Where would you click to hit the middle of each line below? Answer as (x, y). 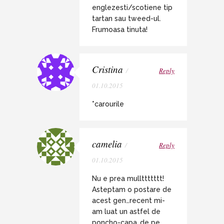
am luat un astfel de (126, 212)
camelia (107, 144)
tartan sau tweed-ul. (126, 19)
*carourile (108, 104)
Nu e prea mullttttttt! (128, 179)
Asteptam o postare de (132, 190)
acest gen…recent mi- (128, 201)
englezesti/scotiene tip (132, 8)
